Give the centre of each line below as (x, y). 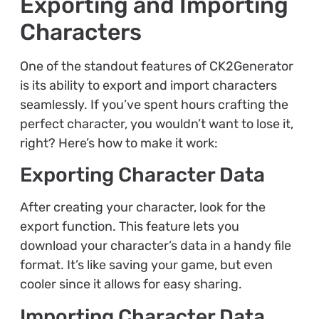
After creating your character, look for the (142, 208)
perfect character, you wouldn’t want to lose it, (156, 124)
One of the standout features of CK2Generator (156, 66)
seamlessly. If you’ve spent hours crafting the (154, 104)
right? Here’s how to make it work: (119, 143)
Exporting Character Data (142, 175)
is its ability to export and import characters (148, 85)
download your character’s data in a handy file (155, 246)
